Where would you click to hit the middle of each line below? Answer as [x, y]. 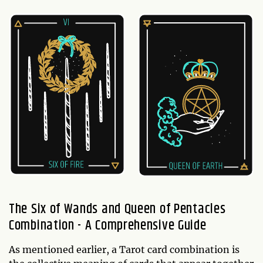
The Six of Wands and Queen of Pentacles [117, 209]
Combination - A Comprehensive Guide [108, 225]
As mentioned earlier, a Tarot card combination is [124, 249]
